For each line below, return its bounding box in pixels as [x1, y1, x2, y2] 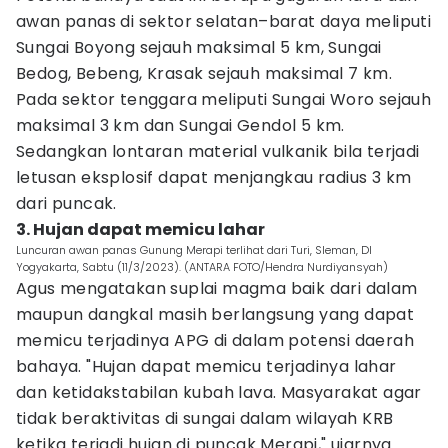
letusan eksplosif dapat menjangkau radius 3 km [16, 166, 412, 189]
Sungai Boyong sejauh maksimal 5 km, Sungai [16, 36, 382, 59]
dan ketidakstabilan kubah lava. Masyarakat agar [16, 381, 422, 404]
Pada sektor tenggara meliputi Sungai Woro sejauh [16, 88, 432, 111]
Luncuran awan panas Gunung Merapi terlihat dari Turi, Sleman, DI [16, 242, 372, 258]
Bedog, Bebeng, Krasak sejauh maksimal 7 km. [16, 62, 393, 85]
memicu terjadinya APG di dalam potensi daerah [16, 329, 414, 352]
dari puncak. [16, 192, 117, 215]
